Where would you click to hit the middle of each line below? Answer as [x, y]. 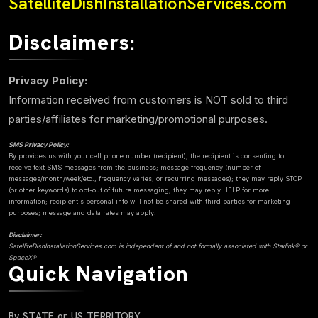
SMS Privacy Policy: [39, 145]
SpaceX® [22, 258]
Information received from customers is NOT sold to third [148, 100]
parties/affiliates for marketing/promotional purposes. [138, 119]
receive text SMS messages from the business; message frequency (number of [135, 168]
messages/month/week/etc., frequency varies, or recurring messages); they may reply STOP [155, 179]
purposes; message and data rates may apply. [82, 213]
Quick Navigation [99, 274]
